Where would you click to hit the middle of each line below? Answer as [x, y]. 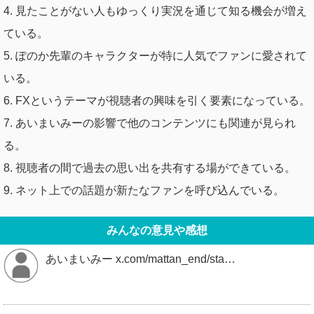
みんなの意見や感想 [157, 230]
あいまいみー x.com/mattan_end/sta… [141, 259]
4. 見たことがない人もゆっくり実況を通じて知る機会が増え [155, 11]
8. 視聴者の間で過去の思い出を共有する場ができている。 [150, 168]
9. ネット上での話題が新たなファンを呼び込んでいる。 [144, 190]
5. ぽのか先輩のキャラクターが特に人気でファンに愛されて [155, 55]
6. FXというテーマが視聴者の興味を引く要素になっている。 [157, 100]
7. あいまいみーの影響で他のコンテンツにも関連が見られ [150, 123]
